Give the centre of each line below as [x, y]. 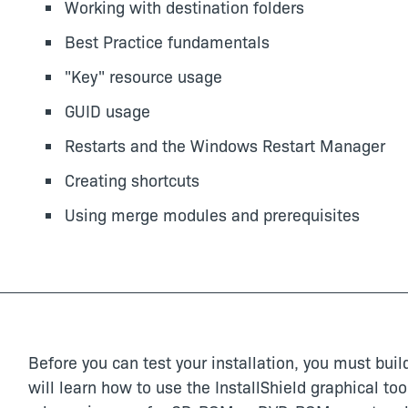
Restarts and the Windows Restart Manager [224, 145]
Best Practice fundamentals [167, 41]
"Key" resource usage [143, 76]
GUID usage [107, 111]
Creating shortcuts [132, 180]
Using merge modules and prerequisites [212, 214]
